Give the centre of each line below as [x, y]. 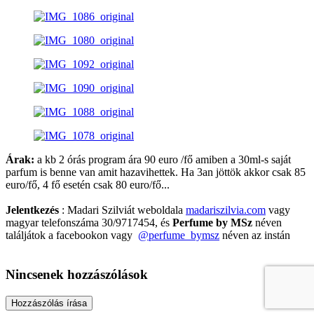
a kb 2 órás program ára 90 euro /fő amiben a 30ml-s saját [163, 159]
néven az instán [255, 235]
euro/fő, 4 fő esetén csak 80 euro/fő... [88, 184]
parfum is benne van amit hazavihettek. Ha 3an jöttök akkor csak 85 [156, 172]
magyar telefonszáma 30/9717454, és [89, 222]
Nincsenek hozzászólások [77, 275]
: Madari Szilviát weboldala [122, 210]
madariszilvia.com [226, 210]
